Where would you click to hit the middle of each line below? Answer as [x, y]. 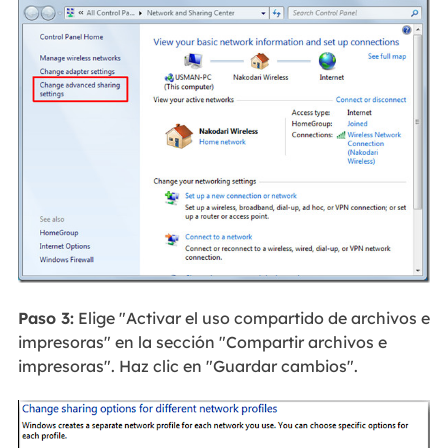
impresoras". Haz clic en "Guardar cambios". [187, 365]
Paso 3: [45, 317]
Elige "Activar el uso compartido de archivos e [251, 317]
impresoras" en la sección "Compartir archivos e [202, 341]
